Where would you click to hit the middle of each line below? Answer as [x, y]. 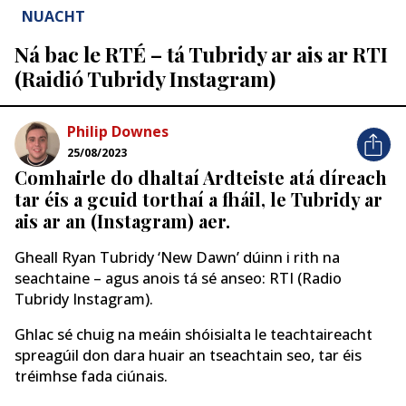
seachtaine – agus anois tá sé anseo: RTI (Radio [178, 278]
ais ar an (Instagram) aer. [122, 221]
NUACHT [53, 17]
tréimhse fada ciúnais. [91, 377]
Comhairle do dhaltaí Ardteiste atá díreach [201, 178]
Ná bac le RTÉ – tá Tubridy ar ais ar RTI [201, 54]
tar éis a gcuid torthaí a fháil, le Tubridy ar [198, 199]
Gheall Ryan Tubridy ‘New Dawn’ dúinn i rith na [177, 257]
